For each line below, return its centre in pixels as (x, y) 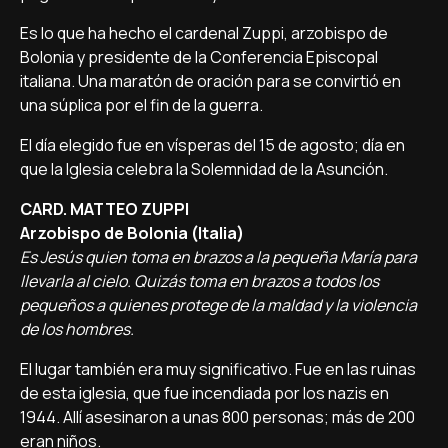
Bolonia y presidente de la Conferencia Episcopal (199, 57)
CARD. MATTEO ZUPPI (104, 209)
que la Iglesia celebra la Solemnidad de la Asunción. (204, 169)
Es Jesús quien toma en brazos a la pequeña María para (218, 257)
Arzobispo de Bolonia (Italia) (132, 233)
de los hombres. (77, 329)
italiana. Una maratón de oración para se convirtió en (210, 81)
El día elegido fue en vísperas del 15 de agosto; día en (212, 145)
